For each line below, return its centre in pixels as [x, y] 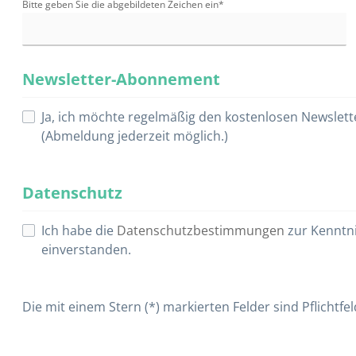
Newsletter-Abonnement [121, 79]
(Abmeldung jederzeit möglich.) [135, 136]
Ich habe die [79, 231]
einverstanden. [86, 250]
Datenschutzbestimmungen [201, 231]
